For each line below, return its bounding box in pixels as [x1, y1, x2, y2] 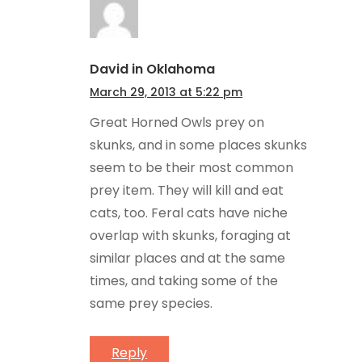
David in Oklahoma [90, 60, 216, 79]
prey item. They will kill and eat [90, 181, 284, 200]
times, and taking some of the [90, 271, 279, 291]
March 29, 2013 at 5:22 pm [90, 84, 243, 101]
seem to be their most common [90, 158, 294, 178]
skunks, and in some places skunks [90, 136, 308, 155]
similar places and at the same [90, 249, 286, 268]
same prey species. [90, 294, 213, 314]
